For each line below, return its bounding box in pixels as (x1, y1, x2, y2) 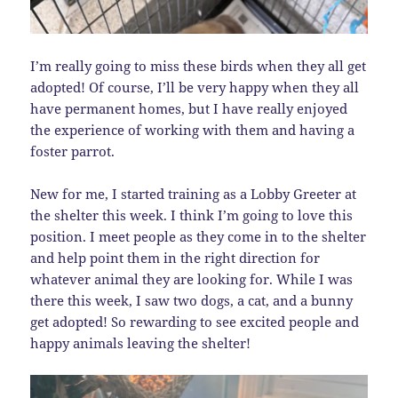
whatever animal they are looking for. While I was (30, 270, 354, 289)
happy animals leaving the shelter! (30, 334, 251, 353)
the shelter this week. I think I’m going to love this (30, 206, 354, 225)
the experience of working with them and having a (30, 121, 355, 139)
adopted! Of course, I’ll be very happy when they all (30, 78, 360, 97)
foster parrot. (30, 142, 115, 161)
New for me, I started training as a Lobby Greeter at (30, 185, 357, 203)
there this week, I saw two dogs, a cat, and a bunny (30, 291, 354, 310)
